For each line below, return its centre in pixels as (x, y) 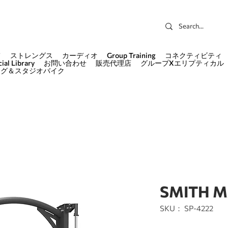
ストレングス (32, 55)
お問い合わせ (65, 63)
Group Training (131, 55)
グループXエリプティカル (182, 63)
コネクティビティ (193, 55)
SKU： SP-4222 (187, 208)
